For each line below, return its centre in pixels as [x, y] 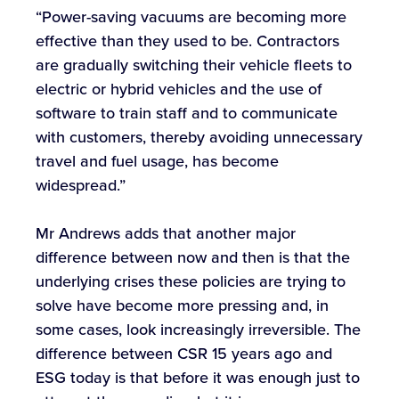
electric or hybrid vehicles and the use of [179, 90]
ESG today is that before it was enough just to [198, 378]
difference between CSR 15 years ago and [184, 354]
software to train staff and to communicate [187, 114]
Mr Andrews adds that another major [166, 234]
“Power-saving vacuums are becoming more [191, 17]
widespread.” [81, 186]
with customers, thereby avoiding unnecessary [199, 138]
